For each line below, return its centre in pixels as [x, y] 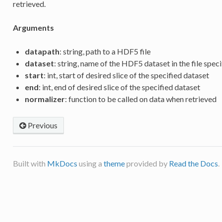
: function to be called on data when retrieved [140, 99]
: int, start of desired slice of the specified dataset [126, 75]
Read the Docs [193, 163]
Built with [30, 163]
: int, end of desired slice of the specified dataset [119, 87]
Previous [42, 125]
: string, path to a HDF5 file [105, 51]
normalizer [45, 99]
